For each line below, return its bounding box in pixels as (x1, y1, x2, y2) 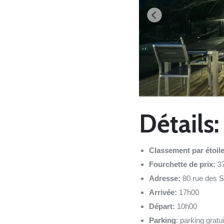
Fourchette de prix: (149, 159, 218, 168)
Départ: (149, 201, 175, 210)
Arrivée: (149, 187, 179, 196)
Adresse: (149, 173, 183, 182)
